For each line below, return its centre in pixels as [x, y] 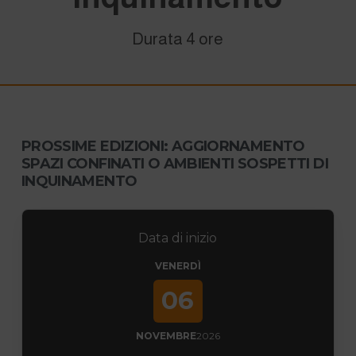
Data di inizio [178, 238]
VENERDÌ [178, 265]
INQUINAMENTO [79, 181]
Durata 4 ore [178, 38]
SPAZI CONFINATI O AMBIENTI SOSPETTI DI [174, 163]
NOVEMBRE [166, 335]
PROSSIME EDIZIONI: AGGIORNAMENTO [163, 146]
